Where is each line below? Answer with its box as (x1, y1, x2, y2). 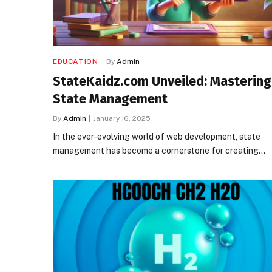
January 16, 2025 (93, 114, 151, 123)
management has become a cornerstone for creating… (53, 145, 265, 155)
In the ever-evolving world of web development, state (53, 131, 260, 141)
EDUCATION (53, 56, 98, 66)
